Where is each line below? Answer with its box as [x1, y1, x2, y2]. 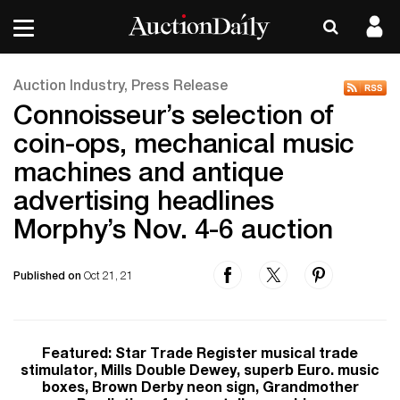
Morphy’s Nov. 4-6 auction [13, 220, 333, 246]
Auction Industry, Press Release [13, 80, 228, 95]
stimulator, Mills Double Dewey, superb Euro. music [21, 365, 379, 379]
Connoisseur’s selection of [13, 105, 335, 132]
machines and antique [13, 162, 284, 189]
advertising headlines [13, 191, 274, 218]
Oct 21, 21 [84, 271, 133, 282]
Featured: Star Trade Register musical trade [42, 348, 358, 362]
